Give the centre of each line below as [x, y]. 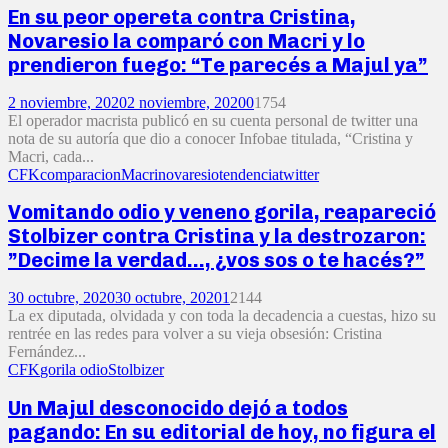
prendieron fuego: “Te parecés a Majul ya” [218, 65]
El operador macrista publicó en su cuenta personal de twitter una [213, 120]
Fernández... [47, 352]
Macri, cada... [51, 156]
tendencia [249, 174]
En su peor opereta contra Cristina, [182, 17]
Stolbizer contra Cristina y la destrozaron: [217, 236]
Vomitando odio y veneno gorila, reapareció [222, 212]
